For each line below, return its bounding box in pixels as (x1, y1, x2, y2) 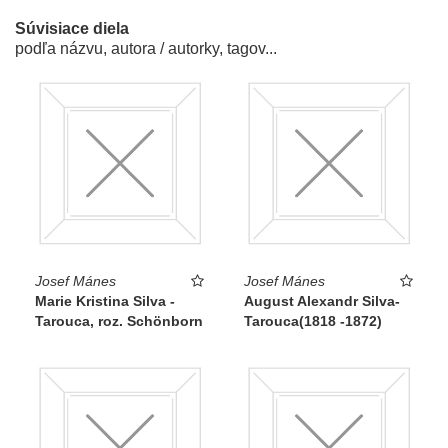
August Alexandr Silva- (244, 293, 400, 310)
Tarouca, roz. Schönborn (35, 313, 203, 330)
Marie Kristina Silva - (35, 293, 175, 310)
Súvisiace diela (15, 20, 129, 38)
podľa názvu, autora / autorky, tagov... (15, 40, 277, 58)
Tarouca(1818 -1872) (244, 313, 382, 330)
